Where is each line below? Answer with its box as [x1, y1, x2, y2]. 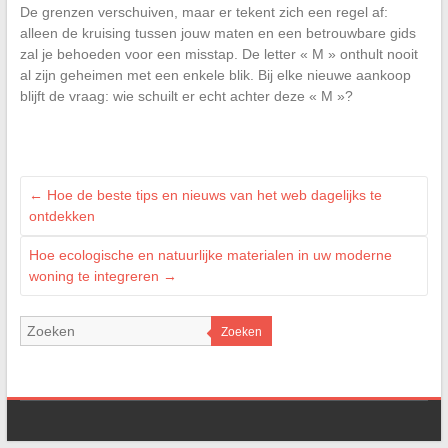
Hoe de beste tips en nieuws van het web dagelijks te [42, 187, 382, 204]
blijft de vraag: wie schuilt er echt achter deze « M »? [19, 88, 353, 105]
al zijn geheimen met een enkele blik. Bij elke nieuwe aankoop [19, 67, 411, 84]
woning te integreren [28, 268, 163, 285]
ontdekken [28, 208, 95, 225]
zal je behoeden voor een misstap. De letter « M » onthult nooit [19, 46, 418, 63]
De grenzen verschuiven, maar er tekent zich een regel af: [19, 4, 388, 21]
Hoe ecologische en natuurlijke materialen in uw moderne [28, 247, 392, 264]
